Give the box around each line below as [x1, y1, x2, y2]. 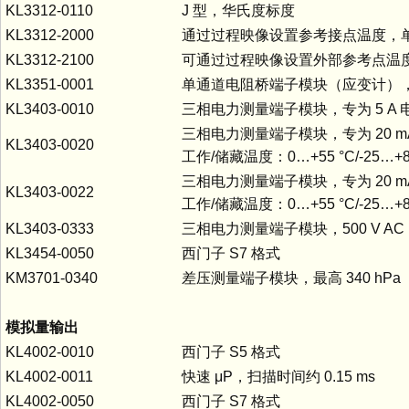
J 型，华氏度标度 [182, 2, 295, 18]
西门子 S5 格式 [182, 343, 280, 360]
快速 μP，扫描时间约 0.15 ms [182, 368, 375, 384]
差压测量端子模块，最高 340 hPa [182, 269, 401, 286]
